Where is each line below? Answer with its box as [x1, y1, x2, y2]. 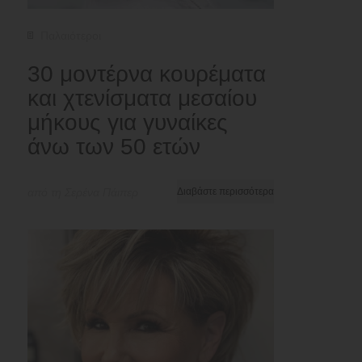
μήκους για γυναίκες [27, 110, 228, 136]
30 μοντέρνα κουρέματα [27, 61, 266, 87]
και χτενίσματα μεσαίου [27, 86, 257, 112]
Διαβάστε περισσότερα [177, 186, 274, 198]
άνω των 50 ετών [27, 134, 200, 160]
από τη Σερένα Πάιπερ [27, 186, 138, 200]
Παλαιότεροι [40, 29, 101, 43]
